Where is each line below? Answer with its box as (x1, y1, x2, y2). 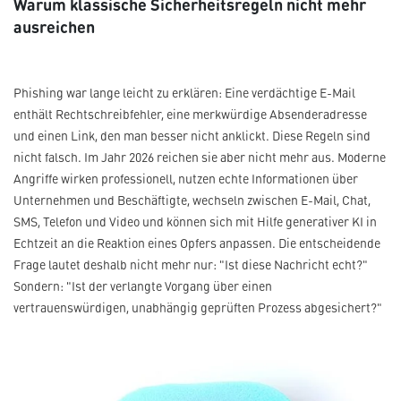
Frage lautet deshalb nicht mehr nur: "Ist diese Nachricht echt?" (13, 256, 368, 274)
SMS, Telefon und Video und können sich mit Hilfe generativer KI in (13, 213, 377, 231)
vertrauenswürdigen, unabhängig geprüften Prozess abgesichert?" (13, 299, 382, 317)
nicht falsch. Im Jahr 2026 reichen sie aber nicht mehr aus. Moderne (13, 149, 386, 166)
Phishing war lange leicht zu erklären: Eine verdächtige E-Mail (13, 84, 355, 102)
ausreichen (13, 14, 95, 38)
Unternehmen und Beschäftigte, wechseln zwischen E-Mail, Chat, (13, 192, 371, 209)
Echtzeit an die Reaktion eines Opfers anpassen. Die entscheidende (13, 235, 380, 252)
